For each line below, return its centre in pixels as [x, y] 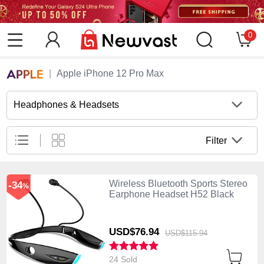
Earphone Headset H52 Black [171, 194]
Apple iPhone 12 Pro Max [110, 74]
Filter [217, 140]
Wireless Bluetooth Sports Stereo [178, 183]
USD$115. [182, 233]
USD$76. [128, 232]
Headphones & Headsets [67, 105]
